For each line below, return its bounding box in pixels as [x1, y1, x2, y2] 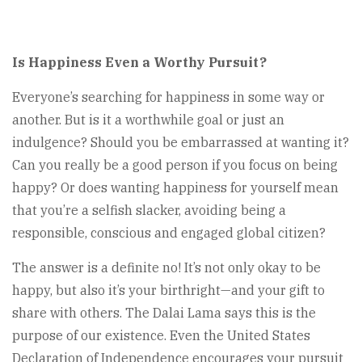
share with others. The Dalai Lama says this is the [12, 305, 316, 322]
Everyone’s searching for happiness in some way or [12, 89, 325, 106]
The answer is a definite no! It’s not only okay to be [12, 259, 321, 276]
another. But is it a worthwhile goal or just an [12, 112, 284, 128]
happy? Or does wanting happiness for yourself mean [12, 179, 339, 196]
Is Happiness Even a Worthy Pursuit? [12, 54, 267, 71]
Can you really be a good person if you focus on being [12, 157, 338, 174]
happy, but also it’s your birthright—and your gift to [12, 282, 325, 299]
